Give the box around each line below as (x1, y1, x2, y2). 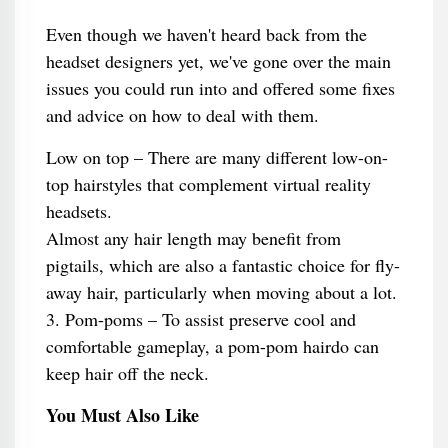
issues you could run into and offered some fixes (45, 76, 395, 100)
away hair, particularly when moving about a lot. (45, 280, 397, 304)
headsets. (45, 199, 112, 223)
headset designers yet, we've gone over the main (45, 49, 391, 73)
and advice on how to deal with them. (45, 103, 319, 127)
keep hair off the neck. (45, 361, 209, 385)
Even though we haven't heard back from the (45, 22, 367, 46)
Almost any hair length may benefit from (45, 226, 341, 250)
